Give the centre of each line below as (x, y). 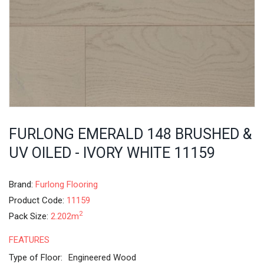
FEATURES (29, 240)
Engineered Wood (102, 257)
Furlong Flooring (67, 184)
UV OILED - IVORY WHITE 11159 (112, 153)
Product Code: (38, 200)
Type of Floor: (36, 257)
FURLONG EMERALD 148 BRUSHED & (130, 134)
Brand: (22, 184)
